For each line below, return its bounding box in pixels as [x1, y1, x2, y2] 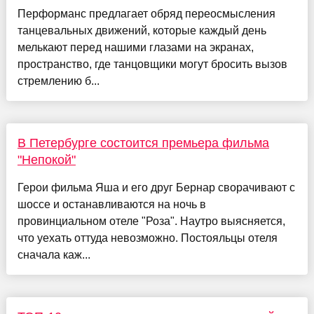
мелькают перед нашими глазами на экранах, [17, 41, 254, 54]
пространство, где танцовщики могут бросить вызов [17, 58, 287, 71]
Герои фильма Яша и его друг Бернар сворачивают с [17, 182, 295, 194]
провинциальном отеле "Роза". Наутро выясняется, [17, 215, 285, 228]
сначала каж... [17, 249, 90, 261]
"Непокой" [17, 153, 76, 168]
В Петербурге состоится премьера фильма [17, 136, 269, 151]
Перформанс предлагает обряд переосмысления [17, 8, 275, 20]
